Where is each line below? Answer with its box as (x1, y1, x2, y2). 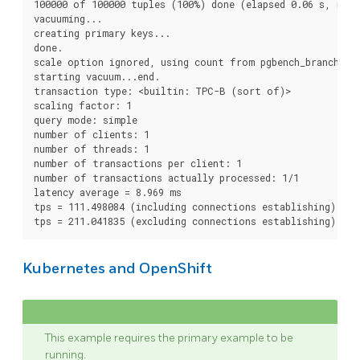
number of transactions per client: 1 (34, 156, 242, 170)
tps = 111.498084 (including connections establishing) (34, 199, 336, 213)
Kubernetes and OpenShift (22, 260, 212, 278)
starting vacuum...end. (34, 69, 160, 83)
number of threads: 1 (34, 141, 149, 155)
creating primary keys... (34, 26, 170, 39)
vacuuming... (34, 11, 102, 25)
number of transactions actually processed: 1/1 (34, 170, 299, 184)
